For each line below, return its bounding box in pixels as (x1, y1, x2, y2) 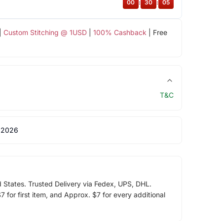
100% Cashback (93, 28, 147, 37)
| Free (146, 28, 167, 37)
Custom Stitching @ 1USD (3, 28, 87, 37)
